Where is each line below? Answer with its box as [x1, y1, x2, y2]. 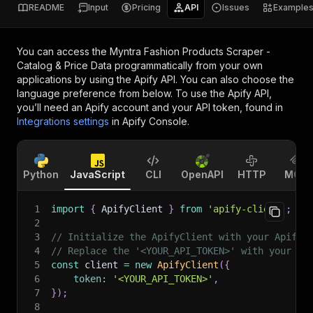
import [51, 203, 85, 214]
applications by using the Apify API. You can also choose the [17, 73, 294, 85]
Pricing [132, 2, 161, 13]
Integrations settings [17, 115, 109, 127]
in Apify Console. [112, 115, 189, 127]
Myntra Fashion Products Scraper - [110, 45, 270, 57]
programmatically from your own [112, 59, 263, 71]
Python [23, 168, 59, 180]
